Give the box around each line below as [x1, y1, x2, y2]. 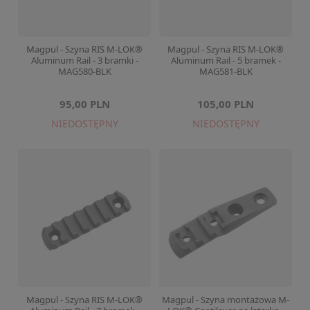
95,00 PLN [59, 97, 110, 111]
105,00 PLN [197, 97, 254, 111]
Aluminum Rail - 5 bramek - [170, 54, 281, 66]
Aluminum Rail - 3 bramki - [30, 54, 138, 66]
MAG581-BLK [199, 65, 253, 77]
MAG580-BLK [57, 65, 111, 77]
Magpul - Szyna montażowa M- [162, 293, 289, 306]
